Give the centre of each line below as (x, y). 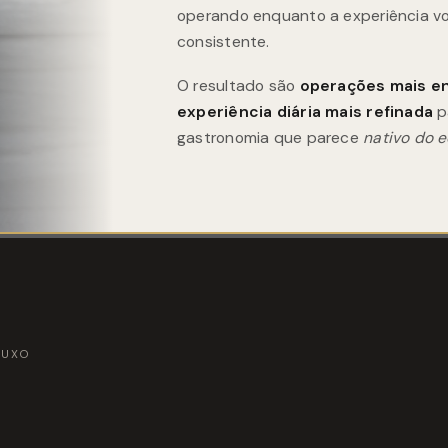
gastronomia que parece (270, 137)
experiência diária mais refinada (305, 111)
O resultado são (238, 85)
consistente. (223, 42)
